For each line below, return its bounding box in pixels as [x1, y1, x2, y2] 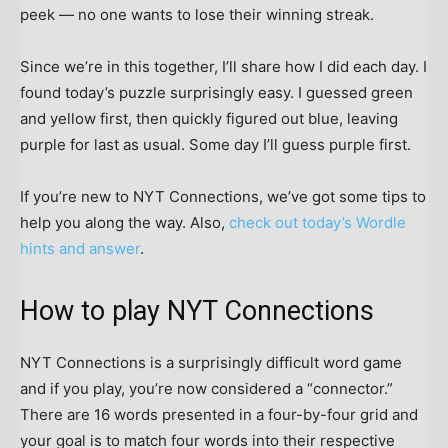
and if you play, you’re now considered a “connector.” [20, 379, 393, 399]
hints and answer [20, 239, 140, 259]
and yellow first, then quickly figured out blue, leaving [20, 109, 398, 129]
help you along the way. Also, [20, 213, 229, 233]
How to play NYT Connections [20, 295, 374, 328]
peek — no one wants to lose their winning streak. [20, 5, 374, 25]
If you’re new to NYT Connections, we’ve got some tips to [20, 187, 426, 207]
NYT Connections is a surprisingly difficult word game [20, 353, 402, 373]
